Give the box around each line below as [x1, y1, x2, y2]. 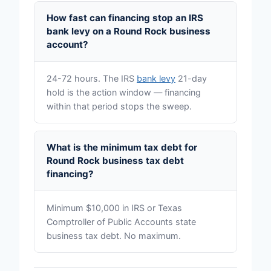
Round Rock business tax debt [47, 155, 184, 167]
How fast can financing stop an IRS [47, 12, 203, 24]
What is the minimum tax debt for [47, 142, 197, 154]
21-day [175, 73, 207, 84]
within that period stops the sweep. [47, 101, 192, 112]
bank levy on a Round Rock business [47, 25, 211, 38]
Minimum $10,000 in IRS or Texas [47, 203, 182, 214]
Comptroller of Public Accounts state [47, 217, 196, 227]
